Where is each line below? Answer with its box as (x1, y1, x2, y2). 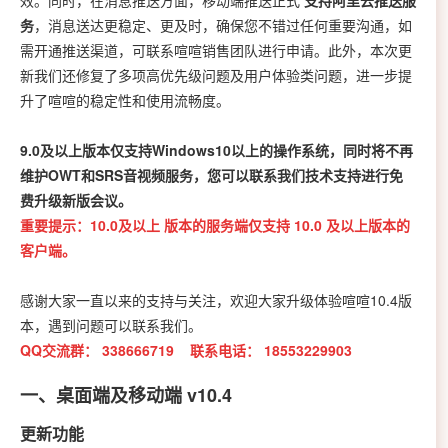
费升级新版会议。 (20, 189, 132, 210)
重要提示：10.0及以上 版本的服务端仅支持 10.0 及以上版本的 (20, 214, 410, 235)
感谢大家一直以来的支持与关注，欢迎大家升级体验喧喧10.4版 (20, 289, 412, 310)
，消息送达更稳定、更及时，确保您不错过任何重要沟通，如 (34, 14, 412, 35)
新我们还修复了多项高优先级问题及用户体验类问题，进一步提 (20, 64, 412, 85)
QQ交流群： (20, 339, 98, 360)
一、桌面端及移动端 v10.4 (20, 381, 232, 408)
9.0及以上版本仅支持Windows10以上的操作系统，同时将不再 (20, 139, 413, 160)
